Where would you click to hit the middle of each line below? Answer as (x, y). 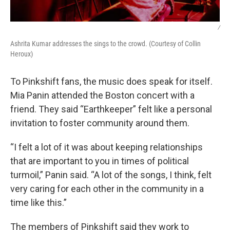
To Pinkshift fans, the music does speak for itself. (111, 81)
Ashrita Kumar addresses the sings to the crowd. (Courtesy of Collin (106, 43)
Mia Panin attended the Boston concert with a (102, 95)
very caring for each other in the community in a (107, 188)
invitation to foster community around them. (100, 123)
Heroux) (22, 54)
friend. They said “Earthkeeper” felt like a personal (111, 109)
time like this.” (39, 202)
